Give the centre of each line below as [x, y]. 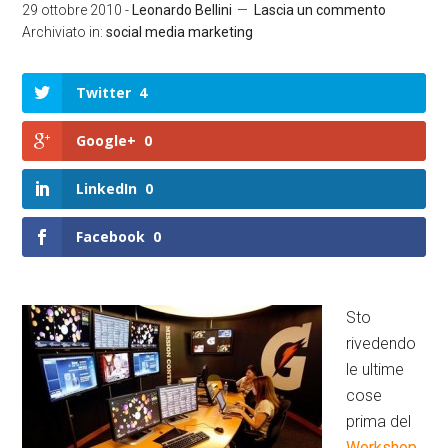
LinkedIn [107, 189]
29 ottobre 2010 [72, 10]
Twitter [104, 92]
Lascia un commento [320, 10]
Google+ [106, 141]
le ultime [375, 370]
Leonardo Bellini [182, 10]
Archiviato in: [64, 32]
